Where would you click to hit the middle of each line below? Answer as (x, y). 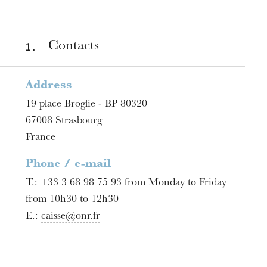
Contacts (73, 47)
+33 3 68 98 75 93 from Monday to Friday (134, 184)
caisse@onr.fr (71, 217)
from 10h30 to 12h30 (72, 200)
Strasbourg (79, 122)
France (41, 138)
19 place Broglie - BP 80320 (87, 105)
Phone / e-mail (69, 164)
